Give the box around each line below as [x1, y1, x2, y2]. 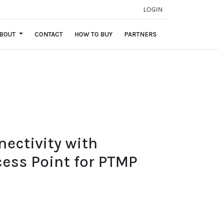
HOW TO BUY [74, 31, 112, 38]
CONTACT [35, 31, 63, 38]
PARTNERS [124, 31, 157, 38]
